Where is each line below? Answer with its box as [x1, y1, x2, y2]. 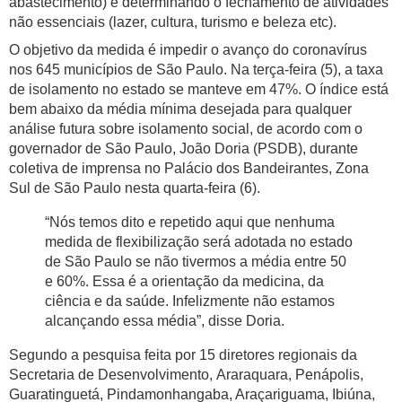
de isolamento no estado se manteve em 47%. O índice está [9, 82, 389, 98]
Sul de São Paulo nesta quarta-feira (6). [9, 180, 260, 197]
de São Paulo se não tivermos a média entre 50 [45, 254, 346, 270]
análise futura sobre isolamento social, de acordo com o [9, 121, 363, 137]
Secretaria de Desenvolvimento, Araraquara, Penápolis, [9, 367, 363, 383]
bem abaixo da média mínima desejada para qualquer [9, 101, 352, 118]
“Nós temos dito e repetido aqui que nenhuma [45, 214, 335, 231]
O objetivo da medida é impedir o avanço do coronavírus [9, 42, 367, 58]
